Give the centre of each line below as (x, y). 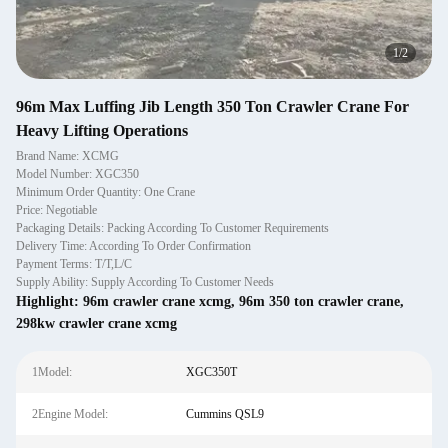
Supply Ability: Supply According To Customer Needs (145, 282)
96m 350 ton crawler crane (319, 301)
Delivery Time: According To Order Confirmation (133, 246)
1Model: (52, 372)
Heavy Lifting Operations (102, 130)
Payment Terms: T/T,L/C (74, 264)
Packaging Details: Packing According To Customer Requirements (172, 228)
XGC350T (211, 372)
